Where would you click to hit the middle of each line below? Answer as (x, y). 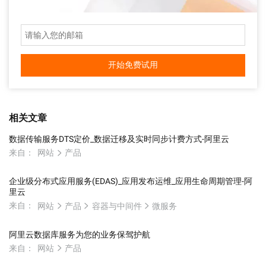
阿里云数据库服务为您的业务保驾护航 (80, 234)
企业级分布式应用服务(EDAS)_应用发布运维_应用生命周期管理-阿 (131, 181)
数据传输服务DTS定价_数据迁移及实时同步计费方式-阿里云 (119, 139)
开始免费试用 (133, 65)
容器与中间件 (117, 206)
